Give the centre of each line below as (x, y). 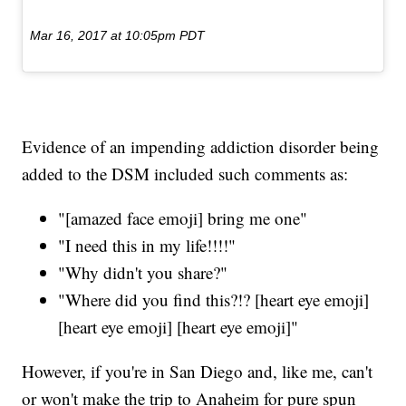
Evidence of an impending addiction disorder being (201, 146)
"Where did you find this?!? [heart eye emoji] (214, 299)
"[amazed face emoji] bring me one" (183, 217)
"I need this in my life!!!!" (147, 245)
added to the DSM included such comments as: (185, 173)
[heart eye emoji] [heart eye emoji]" (181, 326)
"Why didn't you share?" (143, 272)
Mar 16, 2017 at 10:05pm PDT (118, 35)
